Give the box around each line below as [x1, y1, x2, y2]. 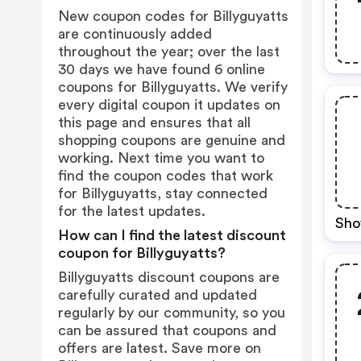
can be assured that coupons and [58, 323, 276, 338]
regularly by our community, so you [58, 305, 285, 320]
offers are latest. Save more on [58, 341, 261, 355]
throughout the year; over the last [58, 44, 280, 59]
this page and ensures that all [58, 115, 251, 130]
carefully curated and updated [58, 288, 257, 302]
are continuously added [58, 27, 212, 41]
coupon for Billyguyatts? [58, 246, 226, 260]
